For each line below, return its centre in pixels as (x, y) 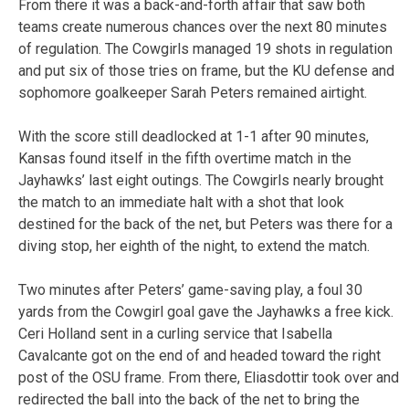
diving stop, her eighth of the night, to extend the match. (194, 246)
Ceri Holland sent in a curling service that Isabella (175, 334)
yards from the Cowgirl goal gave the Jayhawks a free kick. (206, 312)
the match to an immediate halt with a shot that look (181, 203)
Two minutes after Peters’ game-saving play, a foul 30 (190, 290)
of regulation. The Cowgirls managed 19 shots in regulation (205, 49)
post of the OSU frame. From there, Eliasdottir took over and (209, 378)
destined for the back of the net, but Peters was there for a (205, 225)
